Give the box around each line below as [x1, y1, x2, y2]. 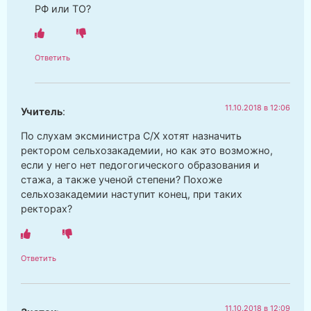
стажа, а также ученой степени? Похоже [21, 174, 222, 186]
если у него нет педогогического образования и [21, 159, 260, 171]
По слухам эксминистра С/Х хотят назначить [21, 130, 242, 142]
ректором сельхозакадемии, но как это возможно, [21, 144, 273, 157]
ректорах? [21, 203, 72, 215]
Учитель [21, 106, 62, 118]
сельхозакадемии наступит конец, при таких [21, 188, 242, 201]
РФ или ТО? [35, 2, 91, 15]
